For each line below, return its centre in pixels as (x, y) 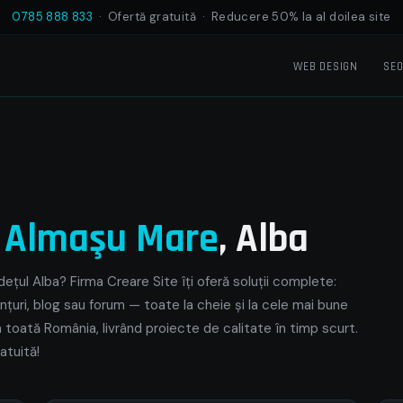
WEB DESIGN (326, 66)
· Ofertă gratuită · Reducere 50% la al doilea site (242, 17)
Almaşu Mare (112, 239)
